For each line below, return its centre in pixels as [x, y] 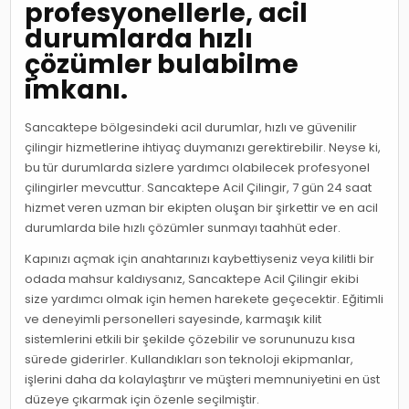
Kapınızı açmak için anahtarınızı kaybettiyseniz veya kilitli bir [200, 259]
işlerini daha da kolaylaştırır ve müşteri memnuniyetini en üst [203, 380]
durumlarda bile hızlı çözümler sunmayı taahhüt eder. [183, 228]
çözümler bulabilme [162, 64]
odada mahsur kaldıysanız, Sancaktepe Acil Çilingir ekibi [192, 279]
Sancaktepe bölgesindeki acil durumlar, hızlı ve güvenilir [191, 128]
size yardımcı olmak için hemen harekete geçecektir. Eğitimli [204, 299]
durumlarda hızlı [139, 38]
